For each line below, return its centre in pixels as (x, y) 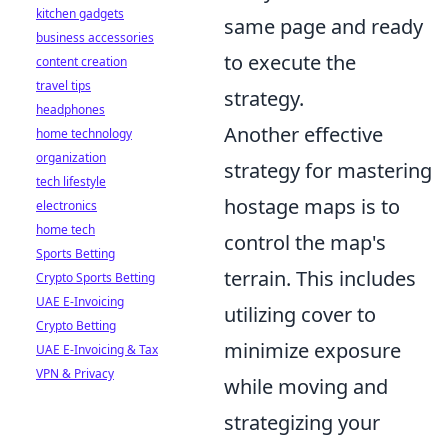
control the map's (305, 242)
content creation (81, 61)
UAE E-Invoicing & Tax (97, 349)
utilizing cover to (300, 314)
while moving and (306, 386)
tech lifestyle (71, 181)
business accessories (95, 37)
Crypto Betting (76, 325)
